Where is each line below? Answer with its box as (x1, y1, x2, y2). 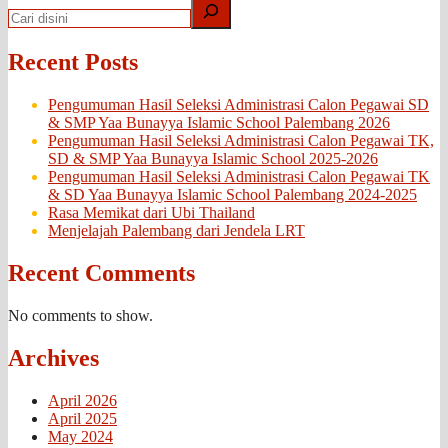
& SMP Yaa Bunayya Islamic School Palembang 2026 (48, 113, 390, 131)
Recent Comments (8, 259, 195, 286)
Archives (8, 344, 99, 371)
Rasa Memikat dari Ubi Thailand (48, 203, 255, 221)
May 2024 (48, 427, 113, 445)
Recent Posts (8, 49, 138, 75)
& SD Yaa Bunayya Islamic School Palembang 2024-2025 (48, 185, 417, 203)
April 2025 (48, 409, 117, 427)
